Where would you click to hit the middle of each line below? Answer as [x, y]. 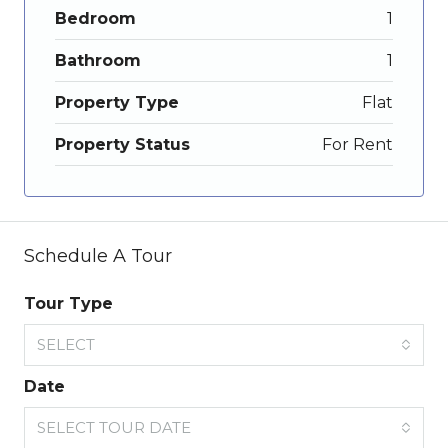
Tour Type [68, 304]
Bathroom [98, 61]
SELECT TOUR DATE [114, 428]
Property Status [122, 145]
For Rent [357, 145]
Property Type [117, 103]
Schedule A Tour [98, 256]
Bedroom [95, 19]
